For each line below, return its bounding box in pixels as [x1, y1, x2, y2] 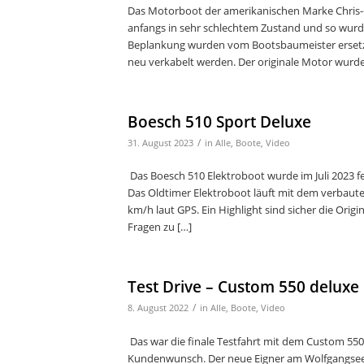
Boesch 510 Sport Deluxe [128, 111, 311, 133]
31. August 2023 [128, 137, 193, 149]
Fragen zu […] [128, 219, 192, 235]
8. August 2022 [128, 302, 188, 314]
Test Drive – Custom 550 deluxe [128, 276, 359, 298]
